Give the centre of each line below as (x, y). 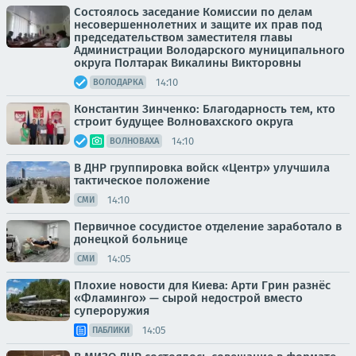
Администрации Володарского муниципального (209, 50)
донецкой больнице (131, 239)
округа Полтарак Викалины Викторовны (188, 63)
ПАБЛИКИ (111, 330)
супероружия (112, 311)
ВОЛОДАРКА (118, 82)
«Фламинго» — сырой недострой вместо (188, 298)
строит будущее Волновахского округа (184, 122)
